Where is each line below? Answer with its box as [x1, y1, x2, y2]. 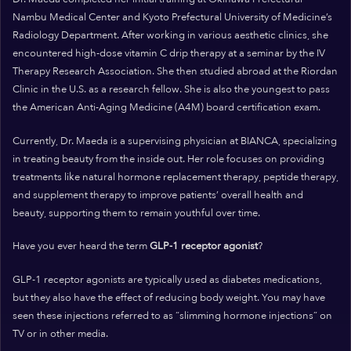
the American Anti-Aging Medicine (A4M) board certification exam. [13, 100, 320, 115]
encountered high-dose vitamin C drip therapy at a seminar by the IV [13, 46, 325, 61]
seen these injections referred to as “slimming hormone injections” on [13, 308, 332, 323]
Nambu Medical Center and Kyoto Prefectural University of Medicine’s [13, 10, 332, 25]
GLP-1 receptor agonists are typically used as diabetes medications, [13, 272, 322, 287]
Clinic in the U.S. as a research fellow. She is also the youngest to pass [13, 82, 330, 97]
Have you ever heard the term [13, 239, 150, 254]
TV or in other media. [13, 326, 108, 341]
